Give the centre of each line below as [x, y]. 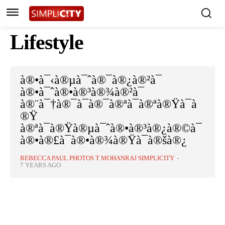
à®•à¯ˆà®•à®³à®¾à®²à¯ [82, 92]
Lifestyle [47, 42]
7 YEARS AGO [40, 165]
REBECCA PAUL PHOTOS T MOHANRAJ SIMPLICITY [97, 158]
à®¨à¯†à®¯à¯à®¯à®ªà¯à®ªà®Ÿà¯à [108, 104]
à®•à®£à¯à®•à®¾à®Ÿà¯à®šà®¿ [103, 140]
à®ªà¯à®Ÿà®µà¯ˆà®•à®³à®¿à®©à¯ [111, 128]
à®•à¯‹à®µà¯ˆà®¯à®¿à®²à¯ [91, 80]
